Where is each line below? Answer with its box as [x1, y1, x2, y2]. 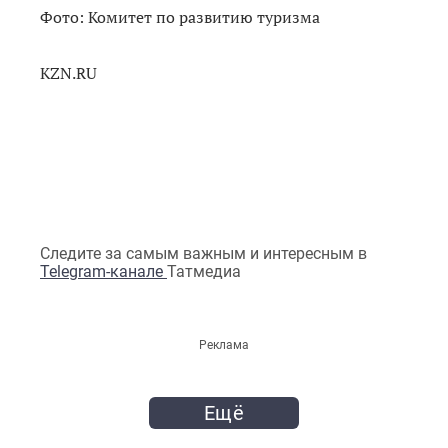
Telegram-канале [40, 261, 167, 281]
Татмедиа [167, 261, 241, 281]
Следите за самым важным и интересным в [40, 243, 367, 263]
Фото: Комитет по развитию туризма [40, 5, 320, 28]
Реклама [199, 337, 249, 352]
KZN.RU [40, 61, 97, 84]
